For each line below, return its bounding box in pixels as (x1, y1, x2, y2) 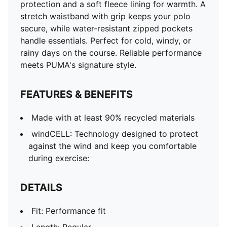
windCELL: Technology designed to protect (31, 129, 198, 139)
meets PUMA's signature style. (20, 60, 136, 70)
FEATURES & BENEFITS (20, 88, 133, 100)
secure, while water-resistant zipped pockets (20, 23, 193, 33)
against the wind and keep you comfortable (28, 141, 197, 151)
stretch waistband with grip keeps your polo (20, 11, 191, 21)
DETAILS (20, 181, 62, 194)
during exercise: (28, 153, 89, 163)
